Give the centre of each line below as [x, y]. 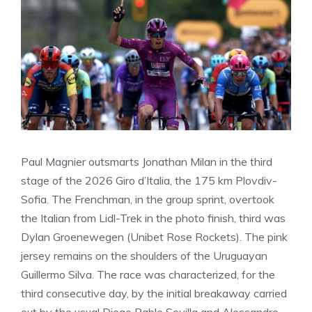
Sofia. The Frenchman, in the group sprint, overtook [148, 199]
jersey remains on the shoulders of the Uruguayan [144, 256]
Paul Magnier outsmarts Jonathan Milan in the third [147, 162]
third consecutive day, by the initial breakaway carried [154, 293]
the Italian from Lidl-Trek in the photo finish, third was [153, 218]
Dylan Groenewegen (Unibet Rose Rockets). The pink [154, 237]
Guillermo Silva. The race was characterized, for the [148, 274]
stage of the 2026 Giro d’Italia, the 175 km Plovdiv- [149, 180]
